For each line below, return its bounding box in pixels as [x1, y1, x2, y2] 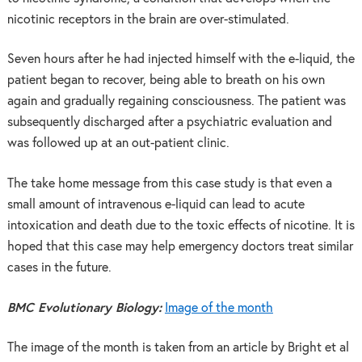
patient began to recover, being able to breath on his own [6, 74, 325, 87]
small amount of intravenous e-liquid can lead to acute [6, 198, 305, 211]
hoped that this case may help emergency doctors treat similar [6, 240, 353, 253]
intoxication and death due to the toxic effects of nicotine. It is [6, 219, 355, 232]
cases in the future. [6, 261, 112, 274]
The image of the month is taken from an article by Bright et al [6, 342, 349, 355]
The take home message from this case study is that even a [6, 177, 332, 190]
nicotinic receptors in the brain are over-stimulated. [6, 13, 289, 26]
